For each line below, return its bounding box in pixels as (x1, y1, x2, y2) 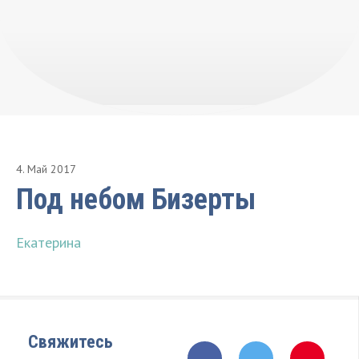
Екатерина (16, 233, 81, 252)
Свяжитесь (28, 332, 113, 352)
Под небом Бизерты (16, 183, 256, 216)
